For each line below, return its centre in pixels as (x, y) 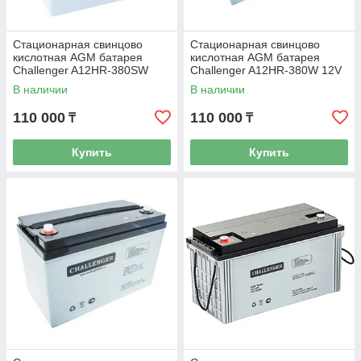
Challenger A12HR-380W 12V (266, 70)
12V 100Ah (41, 83)
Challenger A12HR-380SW (81, 70)
